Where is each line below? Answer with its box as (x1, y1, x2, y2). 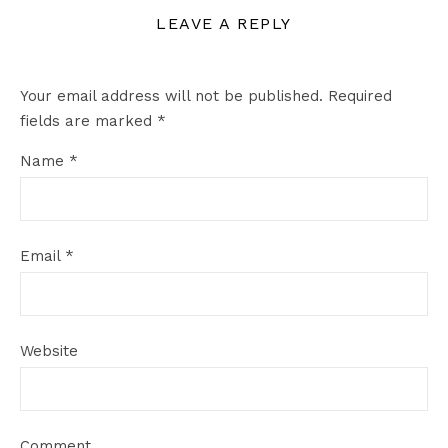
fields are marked (20, 112, 157, 130)
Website (20, 342, 78, 360)
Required (328, 87, 392, 105)
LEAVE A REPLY (156, 14, 292, 33)
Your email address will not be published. (20, 87, 323, 105)
